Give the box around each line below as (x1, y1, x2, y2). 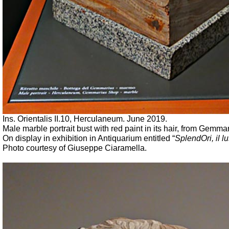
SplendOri (175, 134, 212, 143)
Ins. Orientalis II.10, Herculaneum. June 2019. (3, 114, 167, 123)
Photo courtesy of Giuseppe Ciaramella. (3, 144, 147, 152)
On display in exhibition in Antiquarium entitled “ (3, 134, 175, 143)
